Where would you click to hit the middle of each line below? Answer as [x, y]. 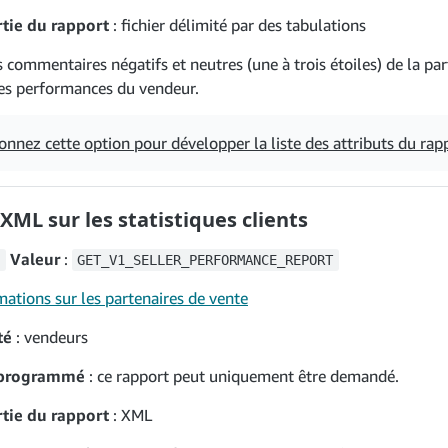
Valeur [32, 259]
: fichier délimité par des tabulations [237, 25]
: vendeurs [50, 337]
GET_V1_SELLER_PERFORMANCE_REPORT [205, 260]
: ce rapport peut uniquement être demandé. [242, 376]
